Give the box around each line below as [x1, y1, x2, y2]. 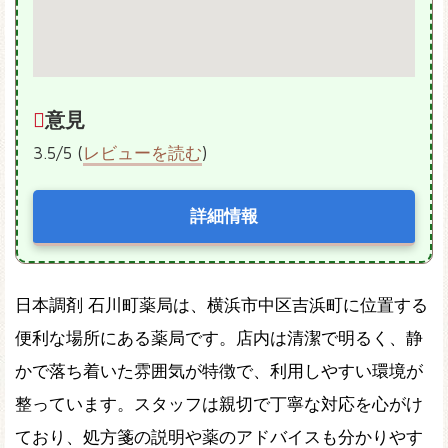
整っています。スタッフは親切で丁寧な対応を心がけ [15, 394, 423, 415]
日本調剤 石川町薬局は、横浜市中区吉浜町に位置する [15, 295, 428, 316]
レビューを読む [83, 142, 202, 163]
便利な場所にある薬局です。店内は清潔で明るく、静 [15, 328, 423, 349]
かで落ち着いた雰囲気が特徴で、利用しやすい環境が [15, 361, 423, 382]
